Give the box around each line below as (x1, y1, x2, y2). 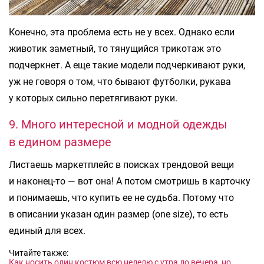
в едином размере (9, 135, 111, 150)
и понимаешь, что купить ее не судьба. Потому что (9, 192, 234, 204)
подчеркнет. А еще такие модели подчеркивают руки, (9, 60, 245, 71)
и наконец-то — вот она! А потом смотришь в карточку (9, 176, 250, 187)
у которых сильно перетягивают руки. (9, 93, 177, 104)
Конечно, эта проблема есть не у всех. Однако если (9, 27, 235, 38)
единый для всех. (9, 225, 85, 237)
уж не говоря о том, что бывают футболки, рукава (9, 76, 231, 88)
